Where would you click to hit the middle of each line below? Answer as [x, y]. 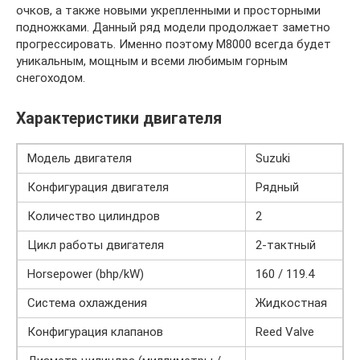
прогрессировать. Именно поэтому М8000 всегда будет [174, 44]
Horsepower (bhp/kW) [86, 274]
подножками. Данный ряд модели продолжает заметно [173, 27]
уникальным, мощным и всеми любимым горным [152, 61]
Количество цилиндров [94, 217]
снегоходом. [51, 78]
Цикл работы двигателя [96, 245]
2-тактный [286, 245]
